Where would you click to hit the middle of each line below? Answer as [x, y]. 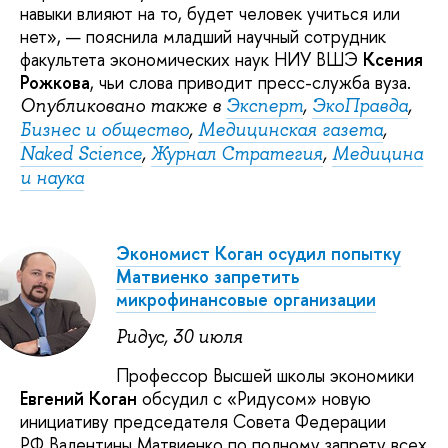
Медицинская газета [290, 130]
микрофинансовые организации [246, 299]
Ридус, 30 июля [179, 337]
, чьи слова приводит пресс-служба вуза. [250, 83]
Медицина [377, 154]
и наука [52, 178]
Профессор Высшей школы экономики [265, 375]
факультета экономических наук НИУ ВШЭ [191, 60]
